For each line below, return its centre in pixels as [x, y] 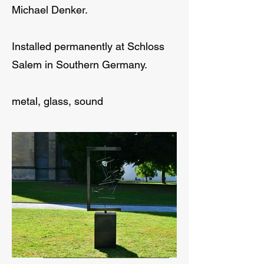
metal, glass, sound [57, 101]
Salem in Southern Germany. [80, 65]
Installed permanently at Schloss [88, 46]
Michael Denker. [50, 10]
